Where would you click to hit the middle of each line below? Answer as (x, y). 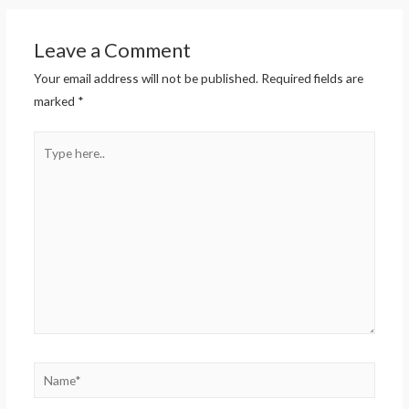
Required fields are (312, 79)
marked (55, 101)
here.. (47, 164)
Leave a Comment (112, 50)
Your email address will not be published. (146, 79)
